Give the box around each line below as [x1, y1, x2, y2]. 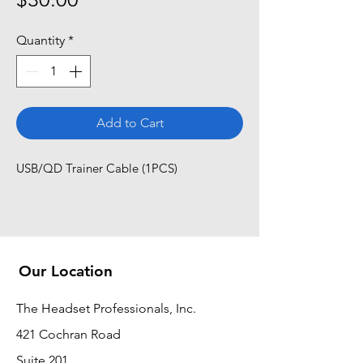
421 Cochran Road [16, 326, 121, 342]
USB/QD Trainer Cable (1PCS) [16, 160, 177, 176]
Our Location [19, 261, 113, 280]
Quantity [16, 32, 65, 48]
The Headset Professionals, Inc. [16, 300, 196, 316]
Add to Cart [96, 114, 164, 130]
